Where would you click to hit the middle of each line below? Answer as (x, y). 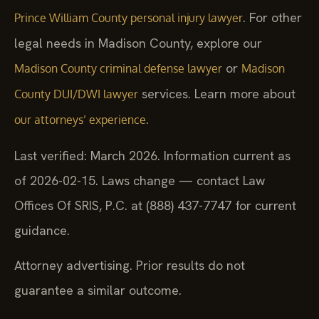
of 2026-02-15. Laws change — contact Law (140, 180)
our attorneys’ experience (80, 120)
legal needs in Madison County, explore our (138, 43)
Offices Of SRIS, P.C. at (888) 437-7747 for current (155, 205)
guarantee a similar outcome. (98, 291)
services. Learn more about (217, 94)
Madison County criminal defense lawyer (118, 69)
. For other (272, 18)
